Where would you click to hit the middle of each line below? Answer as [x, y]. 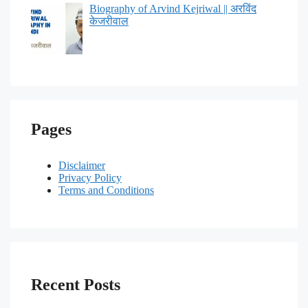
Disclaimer [82, 165]
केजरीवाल [109, 21]
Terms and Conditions [106, 190]
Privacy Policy [90, 177]
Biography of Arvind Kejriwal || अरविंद [173, 8]
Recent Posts [76, 285]
